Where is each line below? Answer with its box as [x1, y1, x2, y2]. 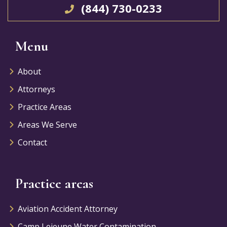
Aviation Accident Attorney [18, 203, 118, 215]
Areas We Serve [18, 119, 77, 131]
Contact [18, 137, 47, 148]
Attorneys [18, 84, 55, 95]
